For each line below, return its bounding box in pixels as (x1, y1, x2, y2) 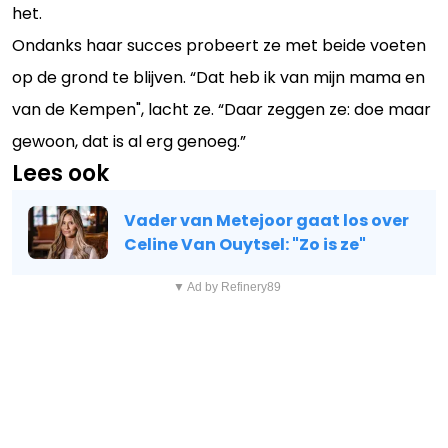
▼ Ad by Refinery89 (172, 280, 281, 295)
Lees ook (12, 157, 109, 189)
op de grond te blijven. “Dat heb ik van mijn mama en (12, 65, 425, 89)
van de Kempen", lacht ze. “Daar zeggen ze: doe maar (12, 97, 431, 121)
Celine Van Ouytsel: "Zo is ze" (124, 232, 366, 256)
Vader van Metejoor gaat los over (124, 208, 409, 232)
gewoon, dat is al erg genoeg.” (12, 129, 246, 153)
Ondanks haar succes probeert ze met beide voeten (12, 33, 426, 57)
